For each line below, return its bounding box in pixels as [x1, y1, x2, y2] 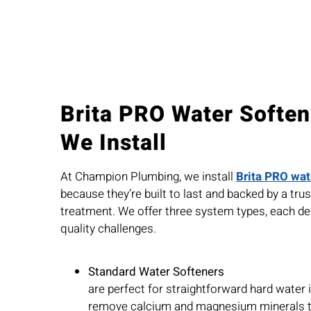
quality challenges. [60, 220, 156, 238]
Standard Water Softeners [87, 263, 224, 281]
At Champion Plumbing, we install [60, 168, 236, 186]
